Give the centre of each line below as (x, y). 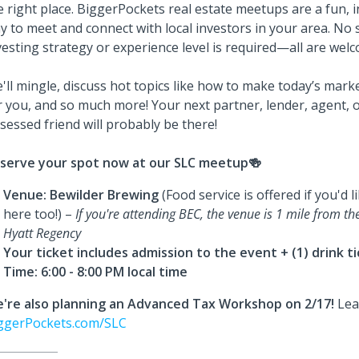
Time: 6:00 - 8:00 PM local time (95, 272)
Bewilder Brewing (104, 195)
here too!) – (39, 214)
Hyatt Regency (42, 233)
